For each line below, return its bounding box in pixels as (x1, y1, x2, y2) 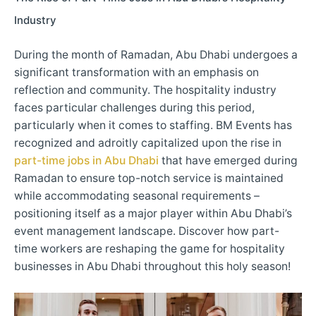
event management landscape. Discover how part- (14, 224, 279, 238)
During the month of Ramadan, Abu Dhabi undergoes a (14, 48, 298, 62)
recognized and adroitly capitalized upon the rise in (14, 136, 281, 150)
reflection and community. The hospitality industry (14, 83, 276, 97)
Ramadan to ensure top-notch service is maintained (14, 171, 284, 186)
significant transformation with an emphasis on (14, 66, 259, 80)
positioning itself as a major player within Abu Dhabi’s (14, 207, 292, 221)
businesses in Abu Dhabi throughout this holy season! (14, 260, 291, 274)
